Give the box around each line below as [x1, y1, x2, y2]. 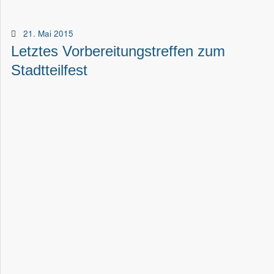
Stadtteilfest [11, 61, 87, 78]
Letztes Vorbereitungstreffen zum [11, 42, 225, 59]
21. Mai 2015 [23, 27, 74, 39]
